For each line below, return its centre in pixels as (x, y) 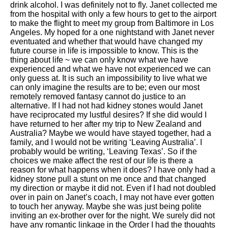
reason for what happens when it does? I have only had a (113, 170)
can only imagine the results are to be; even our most (105, 88)
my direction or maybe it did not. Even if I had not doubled (113, 188)
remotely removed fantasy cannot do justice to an (98, 97)
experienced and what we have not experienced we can (110, 69)
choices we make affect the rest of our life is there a (102, 161)
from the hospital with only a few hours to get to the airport (113, 14)
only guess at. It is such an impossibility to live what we (109, 78)
